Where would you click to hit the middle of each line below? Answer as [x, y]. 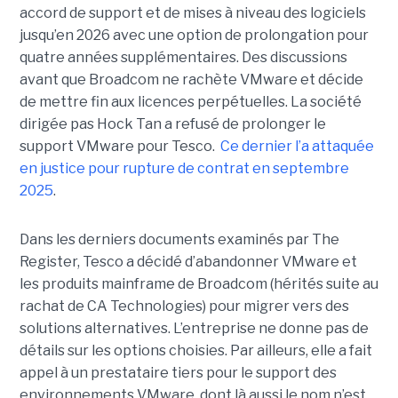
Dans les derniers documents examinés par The [179, 239]
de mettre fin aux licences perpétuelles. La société [190, 101]
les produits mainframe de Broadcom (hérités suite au [199, 283]
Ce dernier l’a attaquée [295, 146]
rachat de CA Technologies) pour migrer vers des [184, 306]
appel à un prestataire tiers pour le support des [178, 372]
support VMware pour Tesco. [118, 146]
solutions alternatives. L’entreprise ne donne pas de [194, 328]
